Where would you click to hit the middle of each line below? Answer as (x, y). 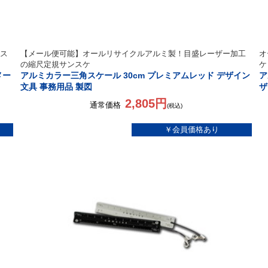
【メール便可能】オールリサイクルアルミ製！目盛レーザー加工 (133, 54)
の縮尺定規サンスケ (56, 64)
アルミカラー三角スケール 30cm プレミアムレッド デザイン (135, 75)
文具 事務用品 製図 (57, 87)
